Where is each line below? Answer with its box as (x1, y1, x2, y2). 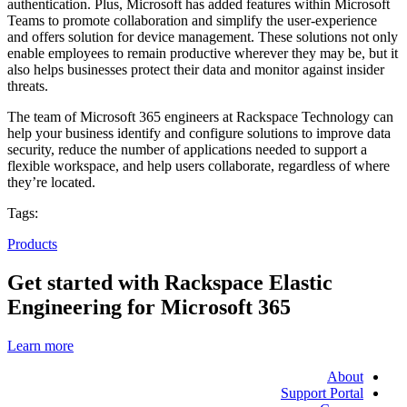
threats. (7, 77, 48, 94)
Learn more (7, 337, 74, 353)
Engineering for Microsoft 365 (7, 294, 291, 319)
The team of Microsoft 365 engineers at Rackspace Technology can (7, 108, 393, 124)
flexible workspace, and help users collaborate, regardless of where (7, 157, 390, 174)
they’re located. (7, 174, 95, 190)
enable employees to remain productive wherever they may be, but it (7, 45, 398, 61)
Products (7, 235, 57, 252)
